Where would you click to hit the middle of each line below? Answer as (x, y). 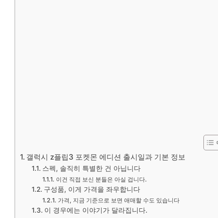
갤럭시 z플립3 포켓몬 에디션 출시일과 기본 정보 (106, 157)
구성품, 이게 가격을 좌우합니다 (92, 189)
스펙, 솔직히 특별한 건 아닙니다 (91, 168)
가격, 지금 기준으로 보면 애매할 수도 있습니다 (118, 200)
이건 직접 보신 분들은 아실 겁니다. (101, 179)
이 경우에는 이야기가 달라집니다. (96, 210)
